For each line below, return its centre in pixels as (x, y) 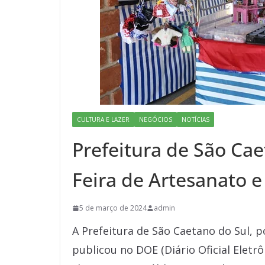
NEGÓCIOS (156, 119)
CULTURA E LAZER (103, 119)
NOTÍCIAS (195, 119)
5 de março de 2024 (113, 208)
